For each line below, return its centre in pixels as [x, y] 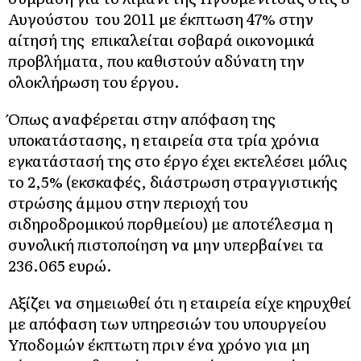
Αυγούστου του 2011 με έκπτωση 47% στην [161, 18]
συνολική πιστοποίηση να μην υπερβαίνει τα [166, 244]
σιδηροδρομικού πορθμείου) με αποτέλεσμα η [170, 223]
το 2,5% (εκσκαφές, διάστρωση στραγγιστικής [173, 181]
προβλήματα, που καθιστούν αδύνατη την [156, 60]
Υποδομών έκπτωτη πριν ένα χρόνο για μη [159, 344]
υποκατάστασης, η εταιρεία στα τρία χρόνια [164, 139]
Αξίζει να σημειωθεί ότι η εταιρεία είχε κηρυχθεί [180, 302]
